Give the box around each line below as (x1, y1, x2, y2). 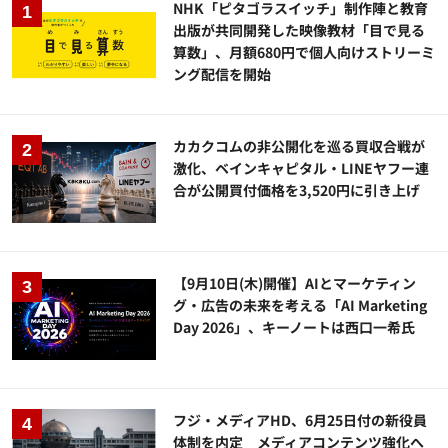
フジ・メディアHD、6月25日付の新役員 (173, 409, 428, 430)
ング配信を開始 (173, 64, 272, 85)
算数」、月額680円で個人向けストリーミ (173, 42, 436, 63)
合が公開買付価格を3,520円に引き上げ (173, 179, 421, 200)
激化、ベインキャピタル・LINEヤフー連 (173, 157, 430, 178)
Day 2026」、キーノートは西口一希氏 (173, 316, 416, 337)
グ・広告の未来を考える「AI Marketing (173, 294, 428, 315)
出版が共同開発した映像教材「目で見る (173, 20, 426, 41)
